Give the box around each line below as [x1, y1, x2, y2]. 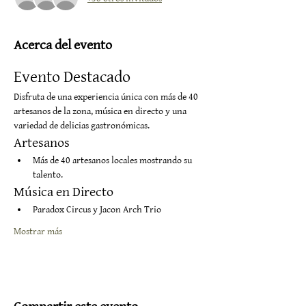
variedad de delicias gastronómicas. [14, 120, 150, 131]
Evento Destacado [14, 68, 130, 87]
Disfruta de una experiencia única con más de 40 [14, 91, 200, 102]
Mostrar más [14, 225, 62, 237]
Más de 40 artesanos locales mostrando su [33, 154, 194, 166]
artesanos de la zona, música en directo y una [14, 105, 189, 117]
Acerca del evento [14, 37, 112, 53]
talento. [33, 169, 63, 180]
